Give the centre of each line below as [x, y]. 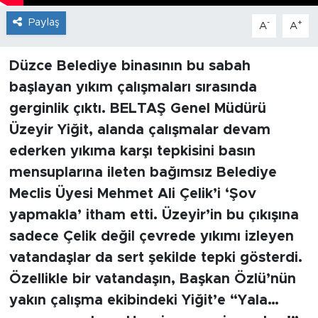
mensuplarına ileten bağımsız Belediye [143, 173]
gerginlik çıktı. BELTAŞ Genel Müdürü [137, 109]
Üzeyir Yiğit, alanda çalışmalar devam [139, 130]
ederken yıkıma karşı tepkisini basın [132, 152]
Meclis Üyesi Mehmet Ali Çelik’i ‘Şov [132, 194]
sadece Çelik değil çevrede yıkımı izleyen [151, 237]
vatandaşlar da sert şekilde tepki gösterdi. [155, 258]
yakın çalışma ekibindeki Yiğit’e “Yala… [144, 301]
